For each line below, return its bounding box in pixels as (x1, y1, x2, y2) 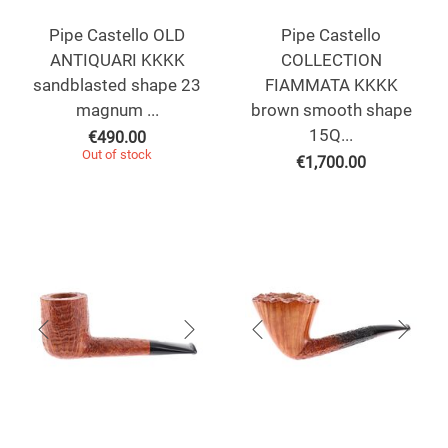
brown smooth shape (250, 100, 412, 121)
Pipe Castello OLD (49, 25, 185, 46)
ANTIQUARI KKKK (49, 50, 185, 71)
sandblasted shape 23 (33, 75, 201, 96)
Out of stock (82, 147, 152, 163)
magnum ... (75, 100, 159, 121)
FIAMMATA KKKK (264, 75, 398, 96)
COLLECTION (280, 50, 382, 71)
